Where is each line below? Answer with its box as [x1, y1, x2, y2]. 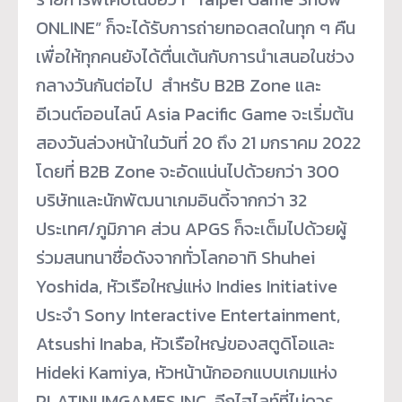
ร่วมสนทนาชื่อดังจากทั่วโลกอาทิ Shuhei [36, 244, 315, 272]
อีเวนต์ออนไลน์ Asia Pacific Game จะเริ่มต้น [36, 100, 354, 128]
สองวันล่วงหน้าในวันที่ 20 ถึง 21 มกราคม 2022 [36, 129, 361, 157]
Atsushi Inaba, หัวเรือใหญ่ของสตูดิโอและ [36, 330, 335, 358]
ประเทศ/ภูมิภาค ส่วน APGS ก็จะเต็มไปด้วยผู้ [36, 215, 346, 243]
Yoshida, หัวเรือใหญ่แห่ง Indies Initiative [36, 273, 337, 301]
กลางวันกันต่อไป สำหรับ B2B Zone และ [36, 72, 321, 100]
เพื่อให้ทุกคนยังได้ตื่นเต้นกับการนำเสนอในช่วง [36, 43, 354, 71]
